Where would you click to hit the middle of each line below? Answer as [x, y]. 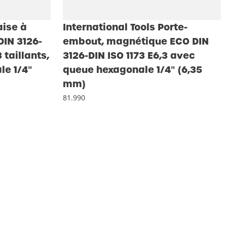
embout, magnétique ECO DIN [136, 41]
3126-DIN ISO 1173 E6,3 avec [129, 55]
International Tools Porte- [125, 27]
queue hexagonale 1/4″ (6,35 [133, 70]
